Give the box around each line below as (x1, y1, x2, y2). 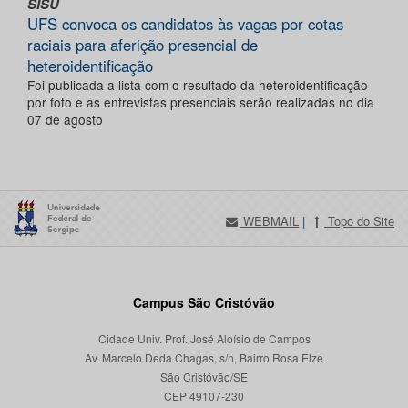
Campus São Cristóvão (133, 293, 275, 312)
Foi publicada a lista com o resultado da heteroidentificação (27, 76, 368, 95)
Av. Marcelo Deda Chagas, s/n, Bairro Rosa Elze (85, 350, 323, 366)
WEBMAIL (240, 212, 300, 230)
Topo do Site (323, 212, 394, 230)
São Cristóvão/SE (160, 369, 248, 385)
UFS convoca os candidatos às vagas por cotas (27, 13, 343, 36)
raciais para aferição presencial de (27, 34, 258, 56)
